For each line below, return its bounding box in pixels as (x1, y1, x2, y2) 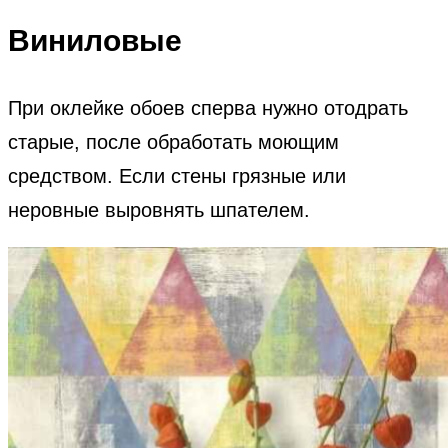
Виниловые (8, 24, 182, 58)
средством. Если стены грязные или (8, 165, 346, 188)
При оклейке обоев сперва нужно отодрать (8, 97, 408, 120)
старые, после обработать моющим (8, 131, 339, 154)
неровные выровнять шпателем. (8, 199, 310, 222)
